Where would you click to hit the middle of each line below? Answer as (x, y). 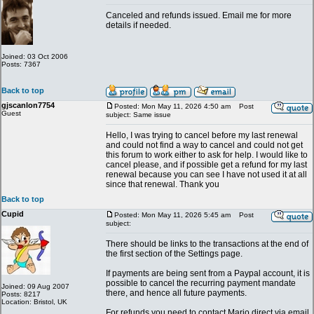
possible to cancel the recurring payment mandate (201, 283)
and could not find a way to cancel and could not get (204, 145)
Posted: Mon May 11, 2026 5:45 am (172, 215)
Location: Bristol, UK (34, 302)
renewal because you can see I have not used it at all (206, 175)
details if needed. (138, 25)
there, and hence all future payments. (176, 293)
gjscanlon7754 (28, 105)
